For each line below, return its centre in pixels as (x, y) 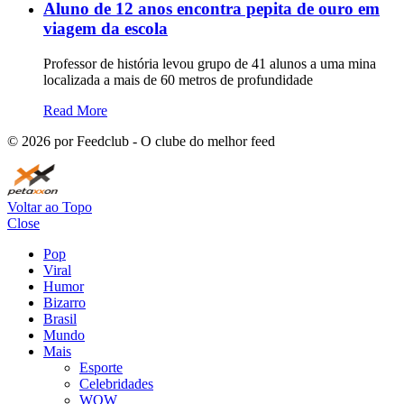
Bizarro (64, 303)
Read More (75, 111)
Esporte (101, 368)
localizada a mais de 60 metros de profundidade (178, 80)
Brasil (60, 319)
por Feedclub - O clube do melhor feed (163, 142)
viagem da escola (106, 29)
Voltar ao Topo (50, 207)
